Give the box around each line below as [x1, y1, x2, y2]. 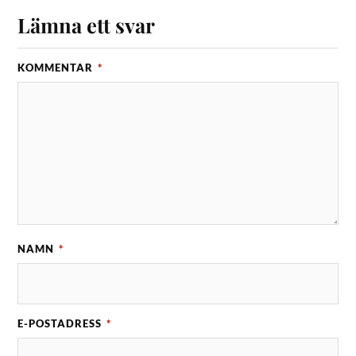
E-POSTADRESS [17, 317, 106, 331]
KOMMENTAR [17, 61, 97, 75]
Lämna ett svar [17, 11, 156, 39]
